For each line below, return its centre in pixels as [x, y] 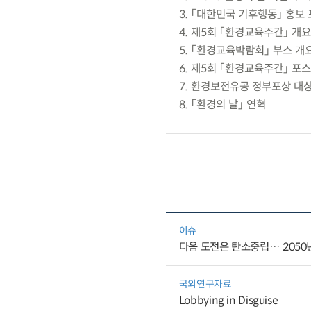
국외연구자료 [205, 284]
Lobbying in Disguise [228, 300]
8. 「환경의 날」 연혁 [222, 105]
